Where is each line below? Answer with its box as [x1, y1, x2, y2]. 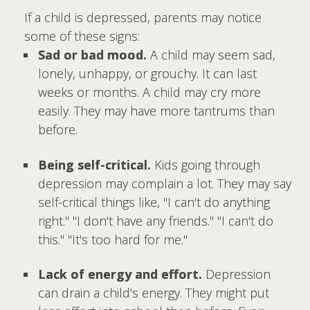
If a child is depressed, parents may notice [24, 9, 262, 26]
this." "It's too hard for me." [38, 230, 188, 248]
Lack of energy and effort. [38, 266, 206, 282]
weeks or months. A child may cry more [38, 84, 261, 100]
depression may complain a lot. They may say [38, 174, 291, 192]
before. [38, 121, 77, 138]
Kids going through [154, 156, 260, 173]
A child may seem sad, [150, 46, 275, 63]
